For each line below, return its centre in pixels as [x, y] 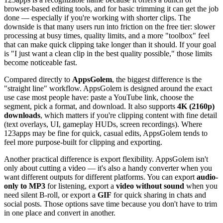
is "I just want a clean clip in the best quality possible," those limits [108, 54]
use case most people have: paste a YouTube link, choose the [99, 98]
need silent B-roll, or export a [51, 195]
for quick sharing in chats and [159, 195]
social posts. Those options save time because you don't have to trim [111, 204]
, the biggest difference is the [157, 80]
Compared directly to [38, 80]
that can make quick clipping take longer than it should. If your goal [110, 45]
